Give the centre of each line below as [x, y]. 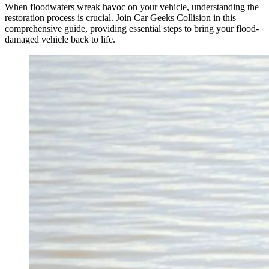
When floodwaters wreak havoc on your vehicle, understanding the [132, 7]
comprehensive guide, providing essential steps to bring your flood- [132, 28]
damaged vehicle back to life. [60, 39]
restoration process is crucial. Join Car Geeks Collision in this [120, 17]
